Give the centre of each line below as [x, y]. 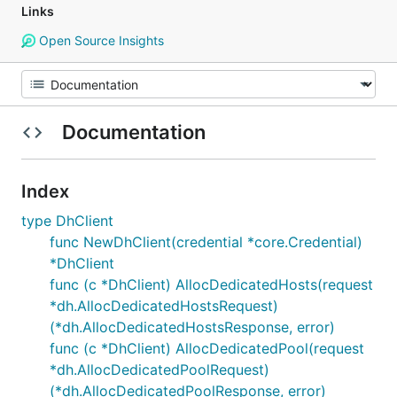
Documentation [133, 132]
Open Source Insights [99, 40]
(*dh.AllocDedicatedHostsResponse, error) [192, 327]
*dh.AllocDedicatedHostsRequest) [164, 306]
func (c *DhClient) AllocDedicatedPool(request [207, 348]
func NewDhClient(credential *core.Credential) [206, 242]
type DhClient [67, 221]
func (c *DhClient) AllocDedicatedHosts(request [211, 284]
